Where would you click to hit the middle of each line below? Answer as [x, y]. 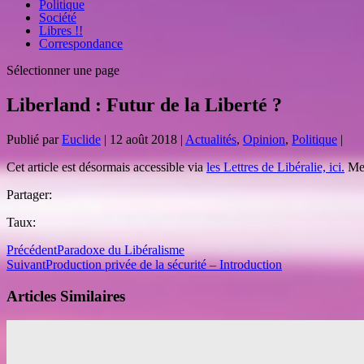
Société [58, 17]
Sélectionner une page [63, 70]
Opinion [264, 139]
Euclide [81, 139]
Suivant [26, 264]
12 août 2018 [143, 139]
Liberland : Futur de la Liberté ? [144, 104]
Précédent [32, 249]
